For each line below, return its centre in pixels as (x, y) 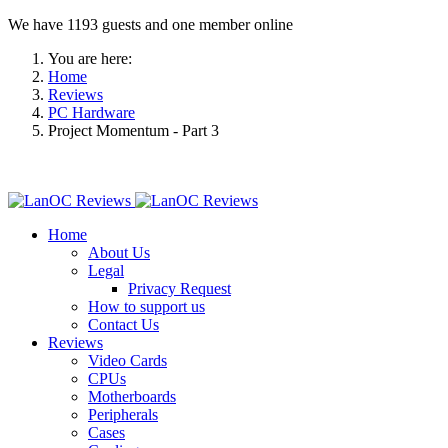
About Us (119, 252)
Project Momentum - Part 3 (135, 130)
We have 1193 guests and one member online (150, 24)
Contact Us (123, 324)
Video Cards (127, 360)
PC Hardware (91, 112)
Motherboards (132, 396)
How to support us (146, 306)
